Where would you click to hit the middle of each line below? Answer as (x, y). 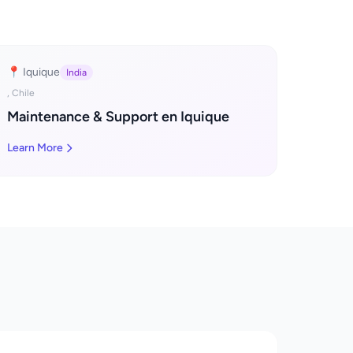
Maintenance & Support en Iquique (118, 117)
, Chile (21, 93)
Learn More (35, 148)
